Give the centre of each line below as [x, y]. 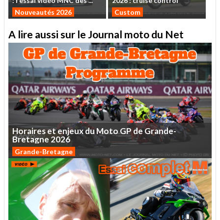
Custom [127, 12]
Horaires [29, 131]
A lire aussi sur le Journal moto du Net [96, 34]
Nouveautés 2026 [43, 12]
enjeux [70, 131]
